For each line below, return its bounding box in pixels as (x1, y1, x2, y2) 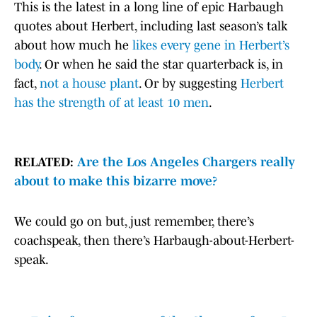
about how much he (14, 38, 132, 53)
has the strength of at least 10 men (14, 96, 209, 110)
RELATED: (14, 155, 77, 170)
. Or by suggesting (139, 76, 241, 91)
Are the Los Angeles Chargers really (77, 155, 295, 170)
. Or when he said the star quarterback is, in (39, 57, 283, 72)
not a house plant (40, 76, 139, 91)
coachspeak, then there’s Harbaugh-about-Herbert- (14, 234, 294, 248)
